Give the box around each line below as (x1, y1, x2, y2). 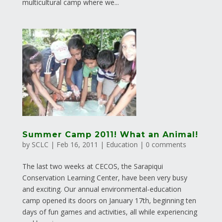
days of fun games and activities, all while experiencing (22, 207, 197, 217)
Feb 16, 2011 (56, 140, 98, 150)
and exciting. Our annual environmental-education (22, 184, 181, 194)
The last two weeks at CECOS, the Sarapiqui (22, 162, 163, 171)
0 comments (145, 140, 186, 150)
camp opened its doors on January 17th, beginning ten (22, 196, 196, 206)
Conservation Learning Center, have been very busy (22, 173, 187, 183)
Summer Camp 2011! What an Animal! (22, 130, 198, 140)
